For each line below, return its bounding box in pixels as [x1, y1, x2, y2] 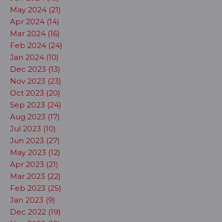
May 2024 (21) [10, 5, 61, 14]
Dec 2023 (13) [10, 64, 60, 74]
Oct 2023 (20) [10, 88, 60, 98]
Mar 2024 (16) [10, 29, 60, 38]
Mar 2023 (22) [10, 171, 61, 181]
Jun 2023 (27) [10, 136, 60, 145]
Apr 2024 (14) [10, 17, 59, 26]
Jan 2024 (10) [10, 53, 59, 62]
